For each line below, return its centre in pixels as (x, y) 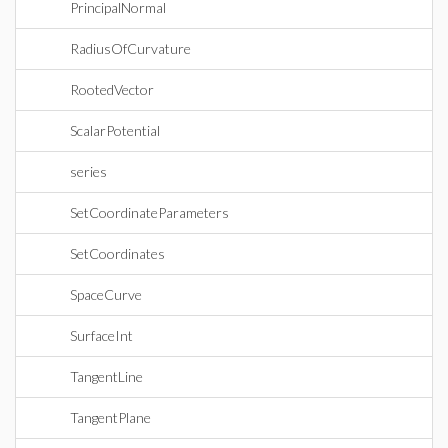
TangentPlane (110, 417)
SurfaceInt (101, 335)
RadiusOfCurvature (130, 48)
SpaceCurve (106, 294)
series (88, 171)
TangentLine (106, 376)
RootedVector (112, 89)
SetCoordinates (117, 253)
